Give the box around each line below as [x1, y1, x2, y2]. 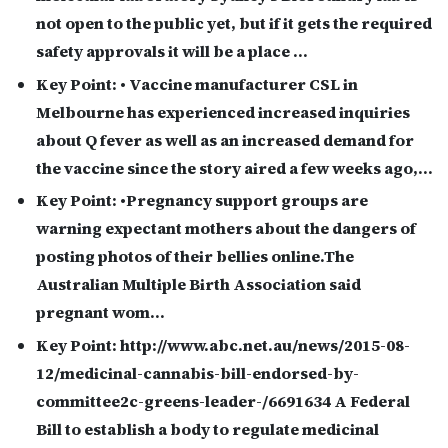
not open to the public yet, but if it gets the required [36, 11, 432, 34]
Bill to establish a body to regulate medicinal [36, 418, 379, 441]
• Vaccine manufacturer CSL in [117, 72, 358, 95]
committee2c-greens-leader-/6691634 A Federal [36, 390, 410, 413]
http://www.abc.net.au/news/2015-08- [117, 334, 410, 357]
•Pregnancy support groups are [117, 189, 368, 212]
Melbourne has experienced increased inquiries [36, 100, 410, 123]
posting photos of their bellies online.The [36, 245, 354, 268]
